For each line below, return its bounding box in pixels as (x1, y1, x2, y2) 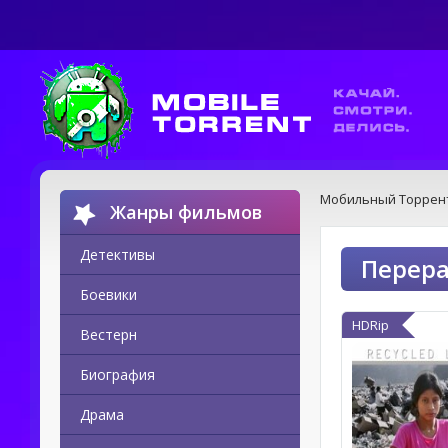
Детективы (80, 245, 155, 264)
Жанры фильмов (110, 200, 262, 224)
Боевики (80, 285, 137, 304)
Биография (80, 365, 155, 384)
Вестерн (80, 325, 137, 344)
